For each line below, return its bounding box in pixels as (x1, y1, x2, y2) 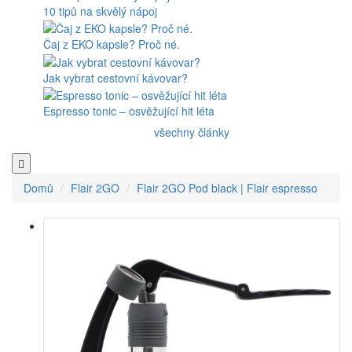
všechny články (154, 123, 229, 140)
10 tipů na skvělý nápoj (43, 3, 157, 19)
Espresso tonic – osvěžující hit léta (43, 102, 214, 119)
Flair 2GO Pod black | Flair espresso (137, 179, 317, 196)
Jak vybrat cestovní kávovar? (43, 69, 188, 86)
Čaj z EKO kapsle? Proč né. (43, 36, 180, 53)
